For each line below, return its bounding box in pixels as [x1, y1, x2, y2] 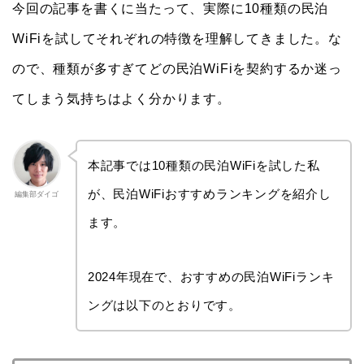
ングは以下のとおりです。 [87, 298, 241, 313]
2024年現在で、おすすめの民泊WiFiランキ [87, 270, 335, 284]
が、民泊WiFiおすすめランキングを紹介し [87, 187, 331, 201]
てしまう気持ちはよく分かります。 [12, 91, 231, 106]
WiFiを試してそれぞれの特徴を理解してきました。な [12, 31, 342, 45]
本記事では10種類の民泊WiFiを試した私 [87, 158, 320, 173]
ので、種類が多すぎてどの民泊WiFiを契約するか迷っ [12, 61, 342, 76]
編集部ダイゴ [15, 189, 58, 198]
